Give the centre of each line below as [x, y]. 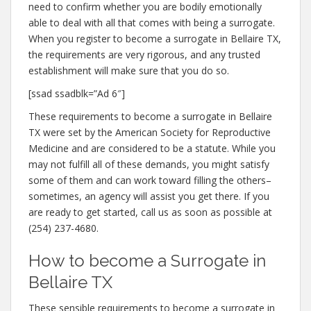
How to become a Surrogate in [147, 261]
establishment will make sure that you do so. [129, 70]
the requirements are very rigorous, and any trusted [144, 54]
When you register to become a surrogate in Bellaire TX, [155, 39]
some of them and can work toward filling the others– [150, 180]
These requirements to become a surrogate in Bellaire [150, 116]
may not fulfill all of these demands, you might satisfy [149, 164]
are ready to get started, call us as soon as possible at [150, 212]
